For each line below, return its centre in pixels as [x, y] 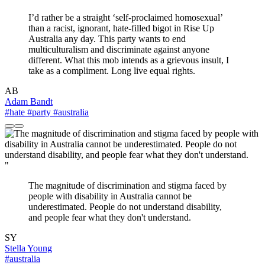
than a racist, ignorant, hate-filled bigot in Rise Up [121, 28]
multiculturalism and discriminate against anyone [119, 50]
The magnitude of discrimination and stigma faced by [127, 186]
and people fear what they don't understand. [110, 218]
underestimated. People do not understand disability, [125, 207]
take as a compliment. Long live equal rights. [112, 71]
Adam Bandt [29, 102]
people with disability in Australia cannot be [110, 196]
